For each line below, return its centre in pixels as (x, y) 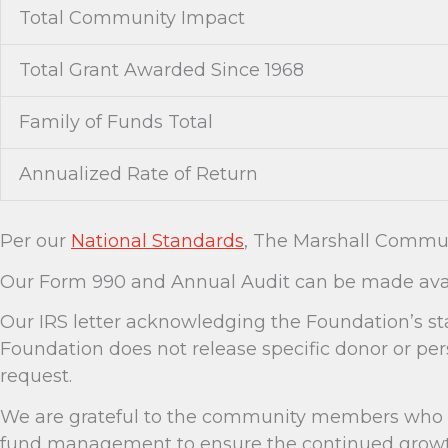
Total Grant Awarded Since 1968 (161, 70)
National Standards (157, 241)
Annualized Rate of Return (138, 174)
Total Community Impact (132, 18)
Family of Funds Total (116, 122)
